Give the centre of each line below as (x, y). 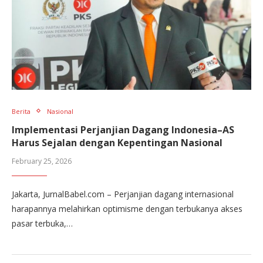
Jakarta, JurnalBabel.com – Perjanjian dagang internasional (123, 194)
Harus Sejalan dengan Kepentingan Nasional (117, 142)
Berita (21, 111)
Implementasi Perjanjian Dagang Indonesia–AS (123, 129)
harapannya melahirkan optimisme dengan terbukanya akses (127, 208)
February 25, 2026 (42, 161)
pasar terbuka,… (42, 223)
